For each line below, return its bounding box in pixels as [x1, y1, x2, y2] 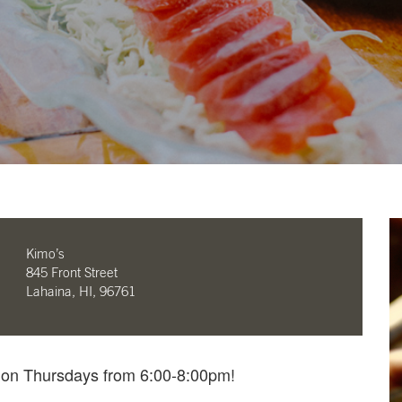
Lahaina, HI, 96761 [26, 285, 135, 299]
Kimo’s [26, 248, 65, 261]
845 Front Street [26, 267, 118, 280]
